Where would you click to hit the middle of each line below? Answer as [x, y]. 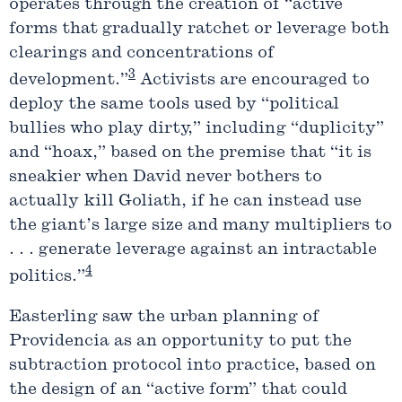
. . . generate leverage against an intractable [193, 249]
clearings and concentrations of [142, 53]
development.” [69, 80]
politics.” [47, 276]
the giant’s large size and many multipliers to [201, 225]
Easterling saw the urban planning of [164, 317]
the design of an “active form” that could [178, 389]
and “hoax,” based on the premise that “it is [190, 153]
